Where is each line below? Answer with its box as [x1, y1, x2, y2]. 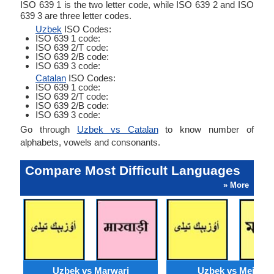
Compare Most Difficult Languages [25, 163, 240, 177]
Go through [20, 124, 77, 135]
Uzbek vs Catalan [76, 124, 158, 135]
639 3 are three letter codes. [20, 10, 131, 21]
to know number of [158, 124, 254, 135]
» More [223, 180, 249, 190]
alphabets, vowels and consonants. [20, 137, 160, 147]
